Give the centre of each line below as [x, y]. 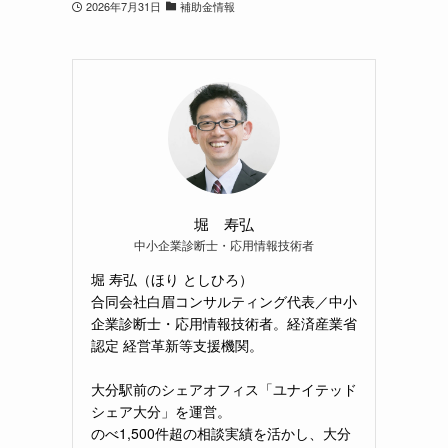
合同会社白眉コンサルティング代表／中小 [224, 300]
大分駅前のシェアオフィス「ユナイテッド [224, 388]
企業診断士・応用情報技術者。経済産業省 [224, 322]
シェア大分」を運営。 [161, 410]
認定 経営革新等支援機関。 [177, 344]
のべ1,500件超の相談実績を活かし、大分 [221, 432]
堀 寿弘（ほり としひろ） [172, 278]
